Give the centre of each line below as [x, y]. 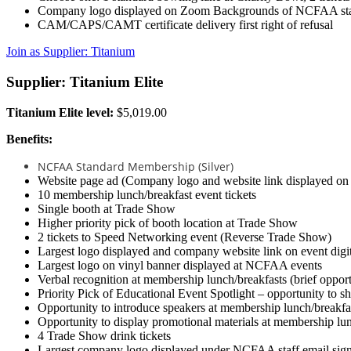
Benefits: [29, 139]
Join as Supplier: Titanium [71, 52]
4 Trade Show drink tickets [104, 335]
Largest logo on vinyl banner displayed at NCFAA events [180, 265]
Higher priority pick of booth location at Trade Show [168, 223]
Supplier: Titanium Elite [85, 81]
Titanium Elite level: [62, 112]
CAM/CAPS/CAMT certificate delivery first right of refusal [185, 25]
